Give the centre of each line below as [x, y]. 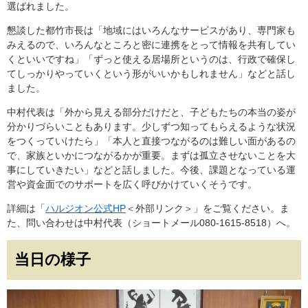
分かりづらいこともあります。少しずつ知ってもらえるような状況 [151, 127]
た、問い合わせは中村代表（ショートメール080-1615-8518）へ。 [151, 223]
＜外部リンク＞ [159, 209]
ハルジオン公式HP [86, 209]
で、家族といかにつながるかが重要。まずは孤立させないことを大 [151, 156]
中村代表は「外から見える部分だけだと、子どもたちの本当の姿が [151, 112]
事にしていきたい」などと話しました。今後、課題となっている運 [151, 170]
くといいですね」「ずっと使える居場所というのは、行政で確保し [151, 59]
